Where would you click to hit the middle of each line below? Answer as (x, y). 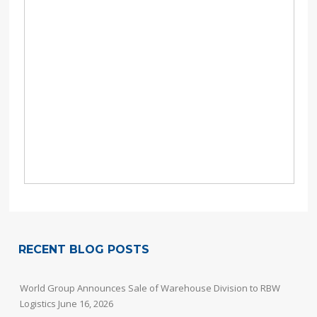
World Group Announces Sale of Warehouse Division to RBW (150, 288)
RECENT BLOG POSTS (84, 250)
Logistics (38, 304)
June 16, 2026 (86, 304)
